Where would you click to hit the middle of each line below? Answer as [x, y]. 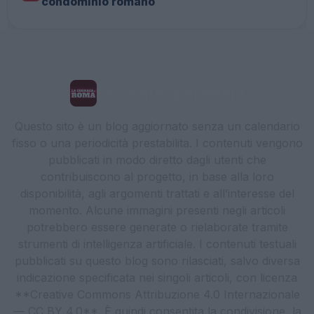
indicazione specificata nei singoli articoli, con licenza [157, 278]
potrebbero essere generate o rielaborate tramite [157, 227]
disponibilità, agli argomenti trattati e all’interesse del [157, 194]
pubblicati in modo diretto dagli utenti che [157, 160]
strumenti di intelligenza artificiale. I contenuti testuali [157, 244]
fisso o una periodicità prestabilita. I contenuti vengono [157, 143]
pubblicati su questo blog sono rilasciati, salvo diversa [157, 261]
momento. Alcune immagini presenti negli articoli [157, 211]
